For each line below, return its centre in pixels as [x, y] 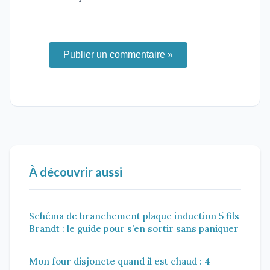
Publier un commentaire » [118, 54]
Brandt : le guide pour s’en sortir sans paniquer [134, 228]
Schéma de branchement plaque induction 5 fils [134, 216]
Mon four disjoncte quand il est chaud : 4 [120, 261]
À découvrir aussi [76, 171]
